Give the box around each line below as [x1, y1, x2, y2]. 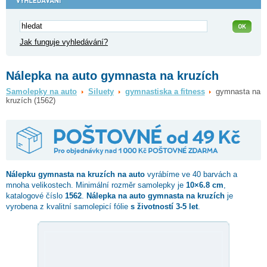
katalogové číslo [6, 191, 65, 200]
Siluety [88, 87, 114, 96]
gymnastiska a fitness [125, 87, 205, 96]
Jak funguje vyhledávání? [20, 38, 108, 46]
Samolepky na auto [6, 87, 77, 96]
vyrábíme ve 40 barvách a [145, 169, 237, 179]
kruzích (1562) [6, 96, 55, 105]
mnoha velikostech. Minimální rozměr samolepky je [6, 180, 186, 190]
